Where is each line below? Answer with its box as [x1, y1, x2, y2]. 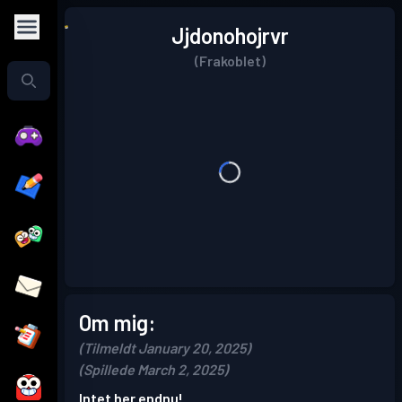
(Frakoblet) [194, 52, 266, 69]
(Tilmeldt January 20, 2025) [79, 339, 250, 356]
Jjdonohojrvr [170, 22, 289, 48]
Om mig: [79, 310, 155, 336]
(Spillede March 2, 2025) [79, 361, 228, 378]
